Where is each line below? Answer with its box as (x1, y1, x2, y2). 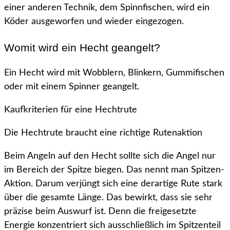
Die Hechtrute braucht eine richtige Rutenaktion (4, 128, 202, 138)
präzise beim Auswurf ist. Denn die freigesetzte (4, 207, 197, 217)
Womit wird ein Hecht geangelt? (4, 42, 160, 54)
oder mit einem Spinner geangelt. (4, 82, 139, 92)
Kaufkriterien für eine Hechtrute (4, 105, 137, 115)
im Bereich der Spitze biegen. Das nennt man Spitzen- (4, 165, 224, 175)
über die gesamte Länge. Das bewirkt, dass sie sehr (4, 193, 213, 203)
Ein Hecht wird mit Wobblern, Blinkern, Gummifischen (4, 68, 224, 78)
